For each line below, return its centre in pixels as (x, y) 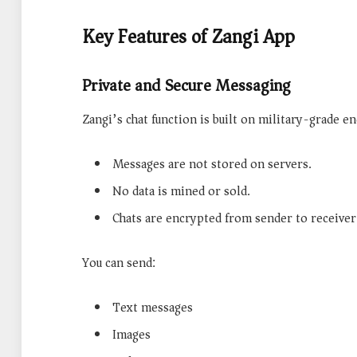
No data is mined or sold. (181, 191)
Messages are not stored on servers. (212, 164)
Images (131, 334)
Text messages (153, 307)
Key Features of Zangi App (188, 36)
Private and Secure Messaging (186, 85)
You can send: (119, 263)
